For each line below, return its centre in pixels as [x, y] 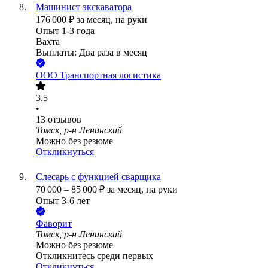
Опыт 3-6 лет [63, 201]
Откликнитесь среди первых [95, 256]
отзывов [65, 120]
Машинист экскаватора [84, 7]
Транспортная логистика [110, 75]
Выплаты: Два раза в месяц [92, 53]
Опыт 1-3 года [65, 31]
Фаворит [54, 224]
